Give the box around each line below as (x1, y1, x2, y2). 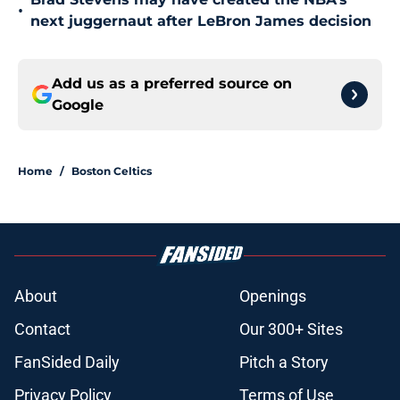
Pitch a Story (239, 353, 329, 372)
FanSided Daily (14, 353, 120, 372)
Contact (14, 320, 71, 339)
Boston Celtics (71, 164, 152, 179)
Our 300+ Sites (239, 320, 343, 339)
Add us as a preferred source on (52, 75, 292, 93)
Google (52, 96, 104, 114)
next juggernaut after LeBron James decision (30, 12, 371, 30)
